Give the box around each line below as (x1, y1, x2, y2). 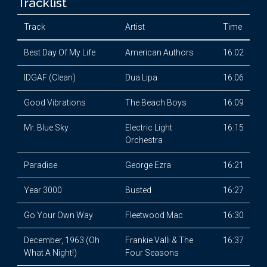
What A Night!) (23, 248, 77, 257)
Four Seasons (125, 248, 179, 257)
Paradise (23, 160, 57, 170)
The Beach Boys (125, 98, 187, 107)
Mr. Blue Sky (23, 123, 69, 132)
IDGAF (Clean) (23, 73, 76, 82)
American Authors (125, 48, 194, 57)
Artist (125, 22, 145, 32)
